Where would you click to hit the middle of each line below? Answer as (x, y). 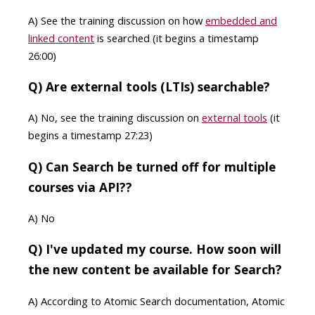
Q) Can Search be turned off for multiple (152, 166)
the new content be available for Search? (155, 270)
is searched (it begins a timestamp (176, 38)
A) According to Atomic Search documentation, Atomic (156, 301)
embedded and (241, 20)
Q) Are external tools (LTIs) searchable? (149, 87)
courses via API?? (80, 187)
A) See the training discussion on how (117, 20)
